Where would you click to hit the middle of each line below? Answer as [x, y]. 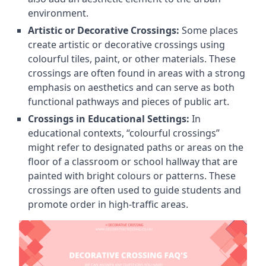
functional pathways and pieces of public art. [129, 101]
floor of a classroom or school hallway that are [133, 161]
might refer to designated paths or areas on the [136, 147]
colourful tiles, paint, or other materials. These [132, 58]
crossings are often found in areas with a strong [137, 73]
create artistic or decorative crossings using [126, 44]
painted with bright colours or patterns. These [132, 175]
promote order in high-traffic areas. [108, 204]
